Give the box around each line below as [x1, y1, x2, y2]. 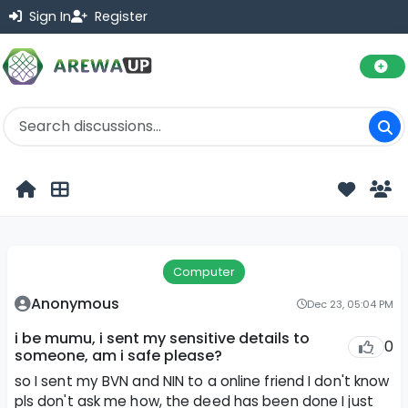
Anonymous [30, 292, 119, 314]
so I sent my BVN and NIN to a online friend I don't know [14, 371, 390, 391]
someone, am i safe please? [14, 344, 222, 366]
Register [91, 7, 148, 25]
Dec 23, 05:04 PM [307, 296, 394, 311]
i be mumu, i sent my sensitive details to [14, 327, 310, 349]
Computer [173, 263, 235, 280]
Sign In [25, 7, 71, 25]
